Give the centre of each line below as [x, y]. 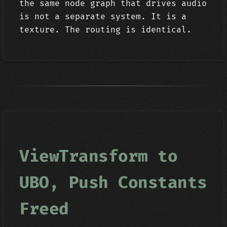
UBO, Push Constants [113, 183]
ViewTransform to [99, 157]
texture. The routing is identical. [106, 30]
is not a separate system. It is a [103, 17]
